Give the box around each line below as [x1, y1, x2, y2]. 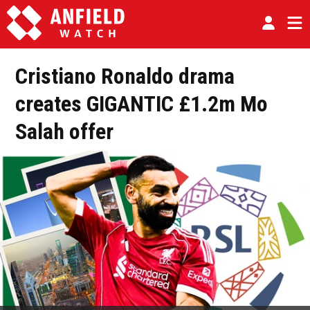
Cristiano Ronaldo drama [15, 63, 235, 90]
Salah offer [15, 118, 113, 145]
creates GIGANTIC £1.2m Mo [15, 91, 268, 118]
